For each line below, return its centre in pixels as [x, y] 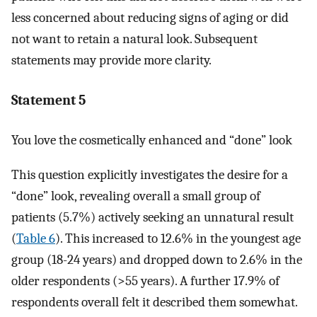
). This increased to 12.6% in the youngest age [178, 239]
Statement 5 [48, 100]
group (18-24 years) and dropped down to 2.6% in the [157, 260]
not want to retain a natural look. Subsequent [134, 39]
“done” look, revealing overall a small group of [136, 196]
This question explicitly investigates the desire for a [150, 175]
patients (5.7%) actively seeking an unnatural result [152, 218]
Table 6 [36, 239]
